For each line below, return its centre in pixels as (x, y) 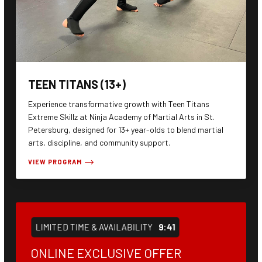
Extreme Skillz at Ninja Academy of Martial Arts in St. (121, 117)
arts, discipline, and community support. (99, 143)
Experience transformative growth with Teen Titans (119, 104)
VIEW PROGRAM (55, 162)
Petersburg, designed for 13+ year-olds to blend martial (126, 130)
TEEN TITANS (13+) (77, 85)
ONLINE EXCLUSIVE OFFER (106, 253)
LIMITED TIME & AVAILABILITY (94, 227)
